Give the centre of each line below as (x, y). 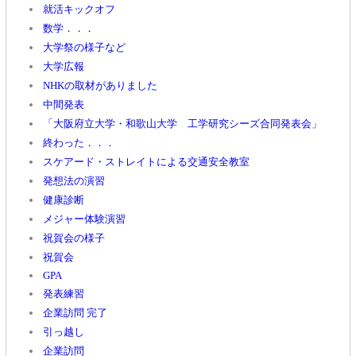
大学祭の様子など (84, 47)
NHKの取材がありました (100, 85)
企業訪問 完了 (75, 313)
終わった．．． (79, 143)
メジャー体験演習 (84, 219)
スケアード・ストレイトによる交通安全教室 (146, 162)
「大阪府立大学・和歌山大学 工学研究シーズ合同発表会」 (182, 124)
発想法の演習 (74, 181)
